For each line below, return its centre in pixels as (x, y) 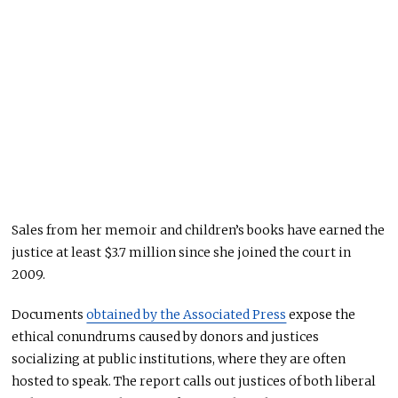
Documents (49, 314)
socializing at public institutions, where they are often (179, 358)
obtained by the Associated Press (187, 314)
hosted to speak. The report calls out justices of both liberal (194, 381)
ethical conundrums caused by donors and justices (166, 336)
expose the (321, 314)
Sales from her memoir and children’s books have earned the (199, 230)
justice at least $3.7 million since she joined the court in (182, 252)
